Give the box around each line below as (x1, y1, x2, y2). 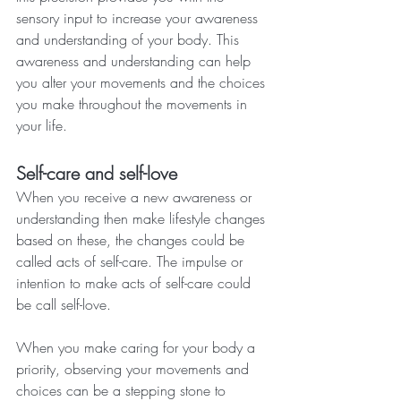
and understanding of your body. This (16, 30, 243, 50)
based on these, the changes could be (16, 230, 249, 251)
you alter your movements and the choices (16, 73, 269, 93)
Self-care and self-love (16, 161, 177, 186)
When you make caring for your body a (16, 337, 260, 358)
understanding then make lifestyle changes (16, 209, 269, 229)
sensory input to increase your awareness (16, 8, 262, 29)
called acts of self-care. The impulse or (16, 252, 247, 272)
